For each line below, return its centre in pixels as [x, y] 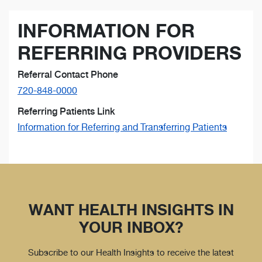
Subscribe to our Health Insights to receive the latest [131, 252]
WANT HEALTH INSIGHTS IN [131, 209]
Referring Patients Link [66, 111]
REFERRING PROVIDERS [130, 53]
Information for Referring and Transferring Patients [122, 127]
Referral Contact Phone [68, 74]
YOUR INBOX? [131, 227]
